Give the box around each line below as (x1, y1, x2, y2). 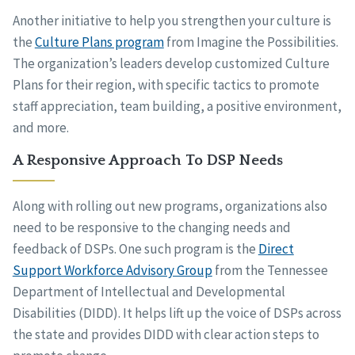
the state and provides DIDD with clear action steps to (12, 326, 319, 344)
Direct (258, 240, 294, 258)
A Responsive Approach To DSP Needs (12, 152, 283, 170)
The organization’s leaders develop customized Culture (12, 55, 330, 73)
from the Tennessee (212, 261, 328, 280)
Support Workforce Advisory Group (12, 261, 212, 280)
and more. (12, 119, 69, 137)
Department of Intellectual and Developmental (12, 283, 285, 301)
